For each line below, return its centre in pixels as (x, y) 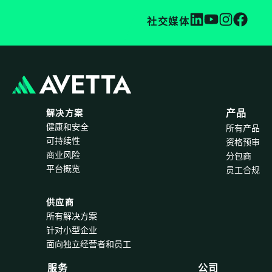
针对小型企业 (72, 230)
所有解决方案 (72, 216)
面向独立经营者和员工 (89, 244)
